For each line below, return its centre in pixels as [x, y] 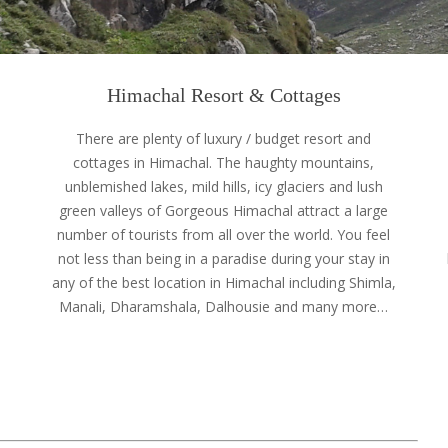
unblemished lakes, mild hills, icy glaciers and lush [223, 186]
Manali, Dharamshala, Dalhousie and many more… [224, 306]
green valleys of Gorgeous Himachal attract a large [224, 210]
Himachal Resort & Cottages [223, 95]
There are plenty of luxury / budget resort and [224, 138]
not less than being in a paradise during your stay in [223, 258]
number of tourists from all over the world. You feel [224, 234]
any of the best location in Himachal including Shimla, [223, 282]
